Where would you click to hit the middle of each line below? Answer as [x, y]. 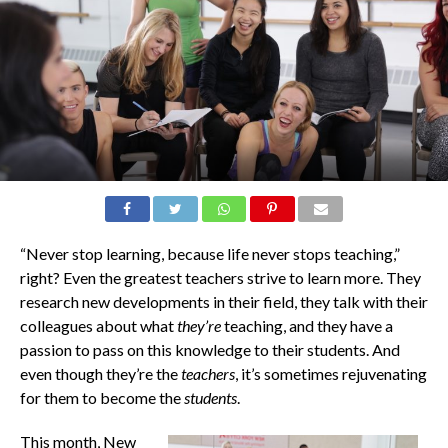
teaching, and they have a [308, 326]
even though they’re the [100, 374]
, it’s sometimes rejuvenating [330, 374]
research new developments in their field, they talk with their [223, 302]
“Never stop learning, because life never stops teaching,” [209, 254]
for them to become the [101, 398]
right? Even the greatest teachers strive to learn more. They [220, 278]
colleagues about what [98, 326]
